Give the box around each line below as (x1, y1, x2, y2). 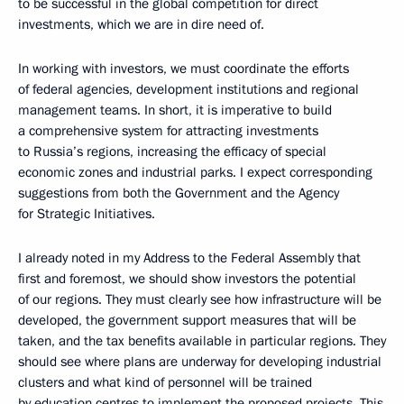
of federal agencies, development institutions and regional (18, 80, 359, 99)
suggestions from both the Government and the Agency (18, 184, 339, 203)
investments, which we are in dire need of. (18, 15, 264, 34)
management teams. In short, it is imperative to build (18, 101, 332, 120)
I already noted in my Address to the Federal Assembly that (18, 249, 361, 268)
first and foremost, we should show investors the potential (18, 270, 356, 289)
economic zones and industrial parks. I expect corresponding (18, 163, 372, 182)
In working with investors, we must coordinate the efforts (18, 60, 349, 78)
